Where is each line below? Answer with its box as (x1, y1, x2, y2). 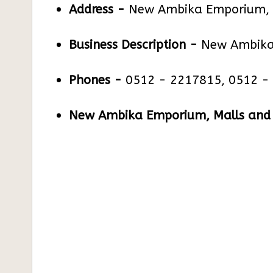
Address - (69, 2, 125, 16)
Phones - (69, 73, 122, 87)
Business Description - (69, 38, 197, 52)
